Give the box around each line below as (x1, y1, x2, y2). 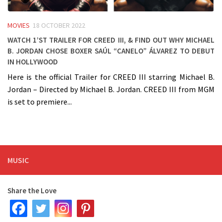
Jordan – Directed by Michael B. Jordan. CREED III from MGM (7, 84, 215, 95)
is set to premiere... (7, 97, 72, 107)
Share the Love (7, 186, 56, 196)
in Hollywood (7, 54, 58, 68)
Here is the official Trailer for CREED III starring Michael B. (7, 72, 215, 82)
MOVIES (7, 20, 30, 30)
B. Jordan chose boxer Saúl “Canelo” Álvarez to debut (7, 43, 215, 57)
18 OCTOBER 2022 (33, 20, 85, 30)
